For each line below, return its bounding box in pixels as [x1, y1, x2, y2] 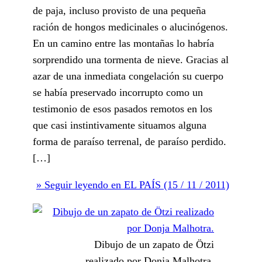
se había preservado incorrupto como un [33, 86, 203, 98]
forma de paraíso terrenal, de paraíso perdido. [33, 135, 226, 147]
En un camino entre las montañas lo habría [33, 37, 214, 49]
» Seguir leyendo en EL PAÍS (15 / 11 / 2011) [36, 178, 229, 191]
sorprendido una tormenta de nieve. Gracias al [33, 53, 229, 65]
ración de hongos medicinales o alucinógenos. [33, 20, 228, 33]
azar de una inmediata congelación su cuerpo [33, 70, 223, 82]
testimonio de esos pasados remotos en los [33, 102, 212, 115]
